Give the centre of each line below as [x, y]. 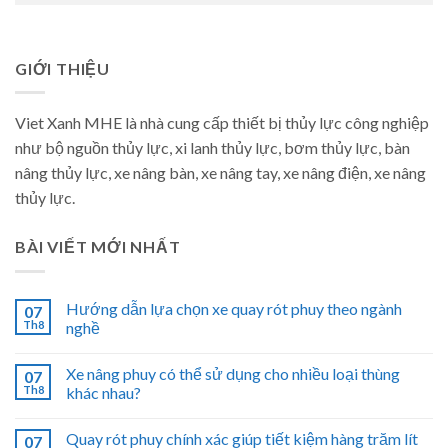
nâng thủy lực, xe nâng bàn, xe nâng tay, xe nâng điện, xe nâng [220, 173]
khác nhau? [103, 392]
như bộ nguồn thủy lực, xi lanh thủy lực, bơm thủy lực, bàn [212, 148]
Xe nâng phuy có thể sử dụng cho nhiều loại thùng [233, 373]
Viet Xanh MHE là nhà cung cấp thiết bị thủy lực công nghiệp [222, 123]
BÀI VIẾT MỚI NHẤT [98, 247]
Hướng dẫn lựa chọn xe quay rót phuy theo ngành [234, 308]
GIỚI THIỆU [63, 68]
